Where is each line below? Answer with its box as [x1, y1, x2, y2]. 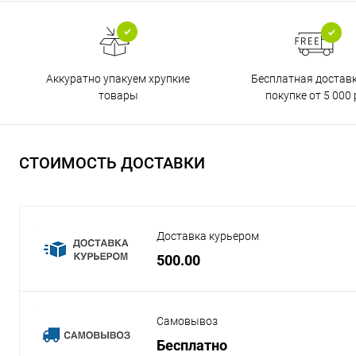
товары [98, 89, 138, 102]
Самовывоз [157, 315, 218, 327]
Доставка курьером [157, 230, 259, 242]
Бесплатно [157, 336, 227, 354]
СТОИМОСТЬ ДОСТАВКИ [19, 153, 205, 172]
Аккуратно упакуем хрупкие [46, 72, 190, 85]
